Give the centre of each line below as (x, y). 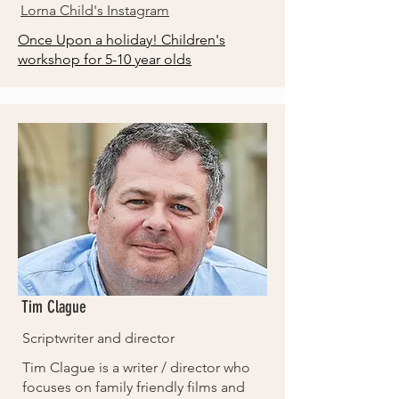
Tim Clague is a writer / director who (136, 367)
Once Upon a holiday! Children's (122, 40)
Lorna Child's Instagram (95, 10)
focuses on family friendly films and (134, 387)
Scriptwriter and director (98, 338)
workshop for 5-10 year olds (105, 59)
